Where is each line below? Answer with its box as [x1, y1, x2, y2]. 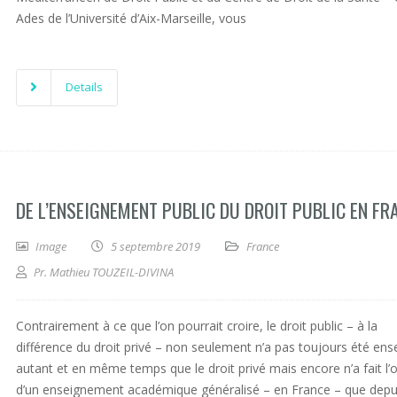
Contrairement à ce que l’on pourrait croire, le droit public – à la [16, 317, 378, 334]
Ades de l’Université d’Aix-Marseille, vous [16, 10, 246, 27]
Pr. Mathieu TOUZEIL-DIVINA [34, 264, 174, 280]
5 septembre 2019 [111, 238, 200, 254]
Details [66, 79, 103, 95]
